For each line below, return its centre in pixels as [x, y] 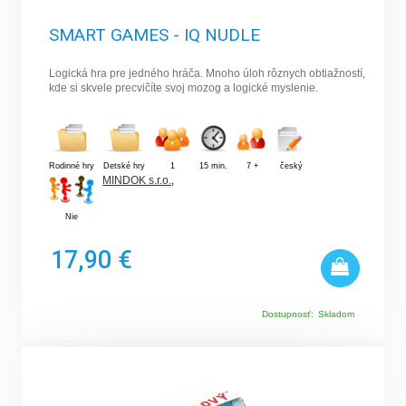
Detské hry [125, 165]
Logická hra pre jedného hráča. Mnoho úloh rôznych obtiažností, [208, 73]
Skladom [336, 314]
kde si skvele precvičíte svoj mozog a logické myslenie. [184, 87]
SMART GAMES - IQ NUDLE [155, 34]
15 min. [214, 165]
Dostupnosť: [287, 314]
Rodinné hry [72, 165]
